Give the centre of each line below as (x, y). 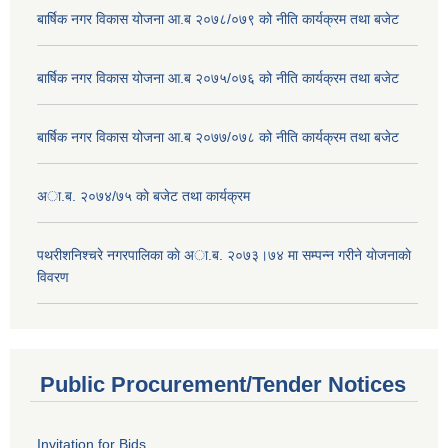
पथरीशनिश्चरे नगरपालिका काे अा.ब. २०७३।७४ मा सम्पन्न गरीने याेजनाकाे (224, 254)
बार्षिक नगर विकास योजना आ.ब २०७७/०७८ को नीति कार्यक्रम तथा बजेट (218, 136)
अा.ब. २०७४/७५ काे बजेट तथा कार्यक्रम (143, 195)
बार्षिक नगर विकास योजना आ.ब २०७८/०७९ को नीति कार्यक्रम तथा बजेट (218, 18)
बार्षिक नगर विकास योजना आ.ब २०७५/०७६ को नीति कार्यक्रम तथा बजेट (218, 77)
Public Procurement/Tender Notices (223, 385)
